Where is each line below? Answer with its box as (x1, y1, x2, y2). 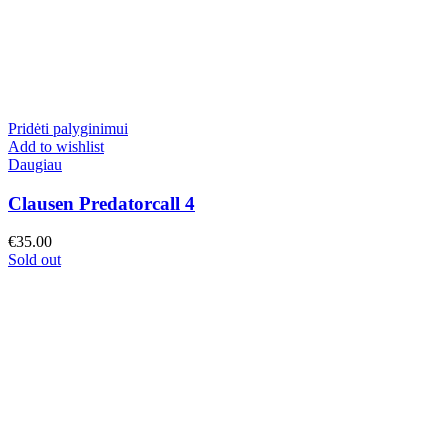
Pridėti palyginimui (8, 119, 128, 137)
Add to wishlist (8, 137, 104, 155)
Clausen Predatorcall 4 (8, 192, 195, 214)
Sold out (8, 251, 61, 269)
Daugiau (8, 155, 62, 173)
